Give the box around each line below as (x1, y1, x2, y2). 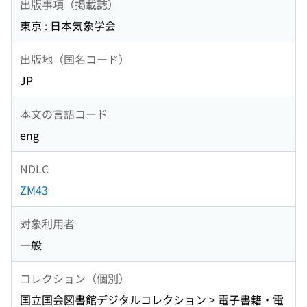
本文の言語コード (20, 105, 108, 122)
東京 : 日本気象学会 (20, 17, 116, 34)
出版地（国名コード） (20, 50, 130, 67)
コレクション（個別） (20, 269, 130, 286)
